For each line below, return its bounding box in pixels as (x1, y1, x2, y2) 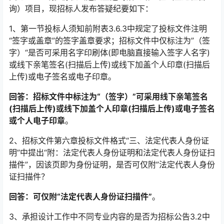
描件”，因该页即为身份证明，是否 (9, 159, 132, 169)
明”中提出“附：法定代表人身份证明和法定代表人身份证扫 (9, 147, 215, 157)
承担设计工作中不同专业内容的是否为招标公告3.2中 (22, 211, 210, 221)
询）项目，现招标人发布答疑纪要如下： (9, 3, 153, 13)
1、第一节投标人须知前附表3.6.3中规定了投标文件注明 (9, 23, 207, 33)
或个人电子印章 (9, 115, 65, 125)
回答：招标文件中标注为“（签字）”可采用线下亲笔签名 (9, 91, 208, 101)
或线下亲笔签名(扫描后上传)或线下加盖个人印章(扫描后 (9, 59, 210, 69)
